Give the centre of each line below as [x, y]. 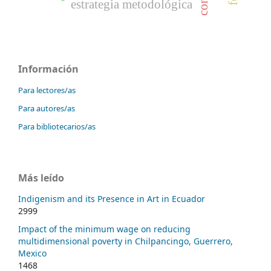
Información [48, 69]
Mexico [32, 253]
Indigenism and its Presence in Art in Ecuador [112, 199]
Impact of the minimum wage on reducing [104, 229]
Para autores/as [47, 109]
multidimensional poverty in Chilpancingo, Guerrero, [126, 241]
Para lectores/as [47, 90]
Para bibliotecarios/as [57, 127]
